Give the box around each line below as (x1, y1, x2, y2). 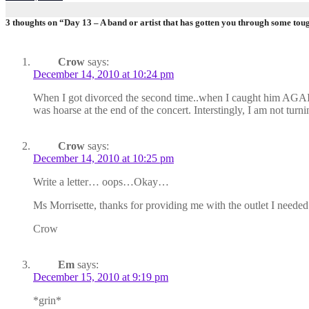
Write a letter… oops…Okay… (33, 175, 169, 188)
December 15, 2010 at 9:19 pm (33, 270, 168, 283)
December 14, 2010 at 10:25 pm (33, 152, 174, 164)
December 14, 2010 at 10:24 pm (33, 68, 174, 80)
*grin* (33, 294, 61, 306)
